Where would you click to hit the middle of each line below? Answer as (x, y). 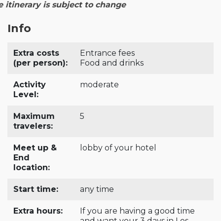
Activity (30, 84)
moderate (99, 84)
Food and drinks (112, 63)
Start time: (36, 189)
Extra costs (36, 53)
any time (97, 189)
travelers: (33, 126)
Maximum (34, 116)
